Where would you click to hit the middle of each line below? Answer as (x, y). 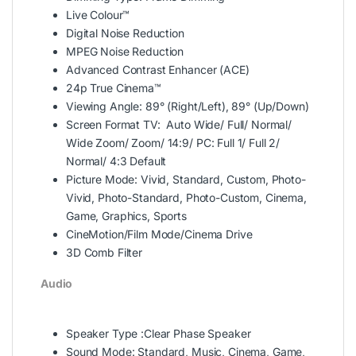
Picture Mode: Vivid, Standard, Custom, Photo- (186, 180)
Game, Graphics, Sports (126, 216)
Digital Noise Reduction (125, 33)
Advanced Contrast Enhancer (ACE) (158, 70)
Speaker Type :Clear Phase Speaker (159, 334)
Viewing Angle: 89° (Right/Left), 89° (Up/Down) (188, 106)
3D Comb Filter (104, 253)
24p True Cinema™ (114, 88)
